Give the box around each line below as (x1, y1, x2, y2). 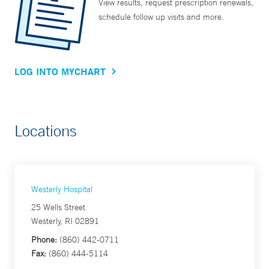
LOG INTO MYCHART (14, 65, 106, 77)
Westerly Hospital (31, 184, 92, 195)
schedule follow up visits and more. (98, 11, 224, 22)
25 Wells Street (31, 202, 85, 213)
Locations (14, 121, 77, 140)
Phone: (31, 234, 57, 245)
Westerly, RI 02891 (31, 216, 99, 226)
